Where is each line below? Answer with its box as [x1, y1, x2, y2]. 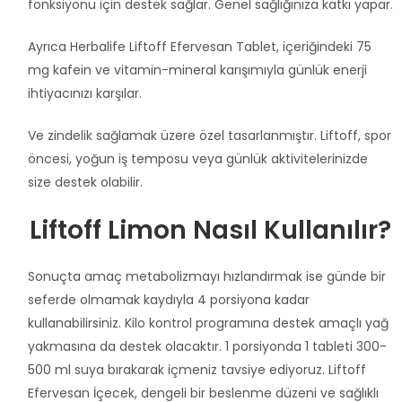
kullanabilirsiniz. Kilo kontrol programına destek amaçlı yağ [28, 313, 389, 332]
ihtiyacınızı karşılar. [28, 83, 142, 102]
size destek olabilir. [28, 172, 143, 191]
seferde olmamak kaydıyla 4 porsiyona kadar [28, 290, 310, 309]
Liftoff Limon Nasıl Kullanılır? [30, 212, 391, 248]
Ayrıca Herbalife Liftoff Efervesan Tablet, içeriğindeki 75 [28, 37, 371, 56]
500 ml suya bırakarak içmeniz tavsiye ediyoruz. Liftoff [28, 360, 366, 379]
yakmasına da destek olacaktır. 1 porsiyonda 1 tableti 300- [28, 336, 387, 355]
